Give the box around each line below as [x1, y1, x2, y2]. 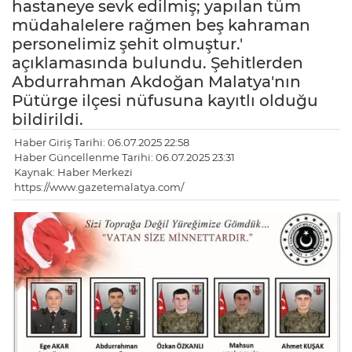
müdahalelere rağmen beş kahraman [12, 16, 310, 35]
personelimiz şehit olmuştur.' [12, 35, 243, 54]
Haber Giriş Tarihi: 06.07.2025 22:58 [14, 136, 189, 149]
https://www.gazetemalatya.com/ [14, 181, 184, 194]
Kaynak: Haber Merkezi [14, 166, 133, 179]
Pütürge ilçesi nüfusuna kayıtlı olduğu [12, 91, 318, 111]
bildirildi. [12, 110, 83, 130]
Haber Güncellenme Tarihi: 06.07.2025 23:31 [14, 151, 235, 164]
